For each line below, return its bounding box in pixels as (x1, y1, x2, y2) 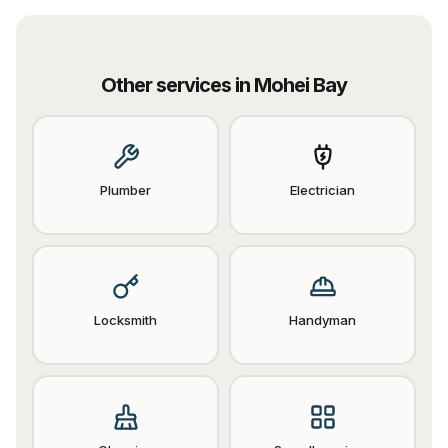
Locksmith (94, 312, 157, 328)
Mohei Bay (254, 73, 347, 97)
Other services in (101, 73, 254, 97)
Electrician (290, 182, 355, 198)
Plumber (100, 182, 151, 198)
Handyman (289, 312, 356, 328)
